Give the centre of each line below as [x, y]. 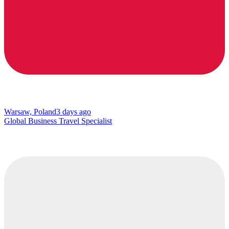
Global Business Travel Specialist [58, 121]
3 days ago [74, 112]
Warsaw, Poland [30, 112]
